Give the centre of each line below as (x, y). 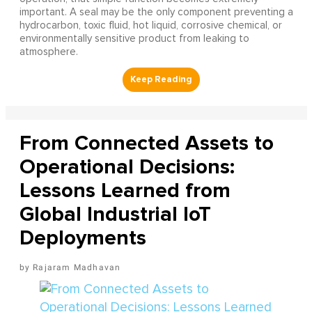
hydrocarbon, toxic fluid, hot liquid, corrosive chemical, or (150, 25)
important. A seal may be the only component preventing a (156, 12)
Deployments (83, 237)
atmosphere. (48, 52)
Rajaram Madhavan (77, 267)
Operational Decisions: (127, 166)
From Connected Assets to (146, 143)
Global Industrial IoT (115, 214)
